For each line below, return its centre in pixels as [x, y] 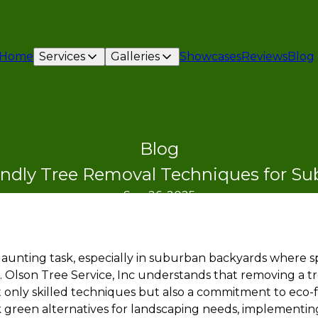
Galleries [135, 56]
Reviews [264, 56]
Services [62, 56]
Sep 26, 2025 [159, 196]
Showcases [210, 56]
